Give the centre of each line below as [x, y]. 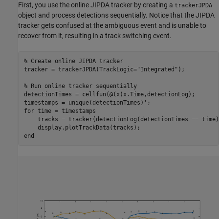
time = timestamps [65, 111]
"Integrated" [157, 69]
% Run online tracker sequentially [80, 86]
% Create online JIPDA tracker [73, 61]
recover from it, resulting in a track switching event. [95, 36]
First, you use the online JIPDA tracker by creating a [96, 5]
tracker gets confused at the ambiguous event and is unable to [112, 26]
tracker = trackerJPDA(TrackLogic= [80, 69]
